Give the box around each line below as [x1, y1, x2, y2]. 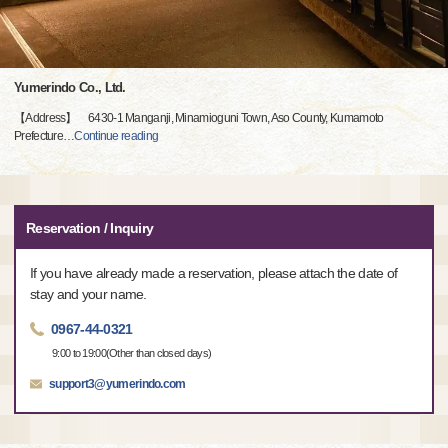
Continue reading [74, 128, 159, 143]
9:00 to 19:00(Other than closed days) [52, 346, 212, 359]
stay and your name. [30, 285, 147, 302]
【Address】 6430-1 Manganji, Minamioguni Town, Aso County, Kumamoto [14, 110, 384, 125]
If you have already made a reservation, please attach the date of [30, 264, 398, 281]
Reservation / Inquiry [26, 219, 154, 236]
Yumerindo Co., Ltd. [14, 79, 126, 95]
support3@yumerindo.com [49, 376, 186, 391]
